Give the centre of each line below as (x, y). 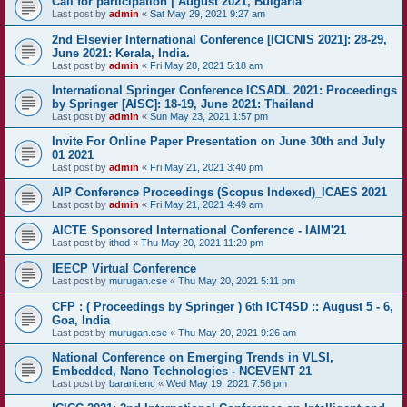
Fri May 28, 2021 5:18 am (206, 65)
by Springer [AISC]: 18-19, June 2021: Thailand (183, 104)
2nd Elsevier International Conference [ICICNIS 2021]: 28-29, (219, 40)
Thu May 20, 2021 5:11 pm (237, 281)
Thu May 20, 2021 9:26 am (237, 333)
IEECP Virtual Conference (124, 268)
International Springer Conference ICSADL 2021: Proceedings (224, 90)
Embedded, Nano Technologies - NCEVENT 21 (182, 371)
